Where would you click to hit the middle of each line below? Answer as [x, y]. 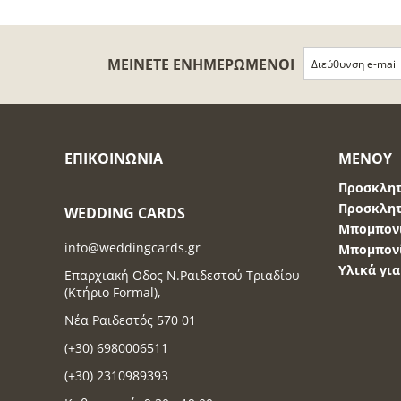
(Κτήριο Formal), [113, 292]
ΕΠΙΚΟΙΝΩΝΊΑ [114, 158]
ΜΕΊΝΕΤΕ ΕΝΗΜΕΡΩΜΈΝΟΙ [200, 64]
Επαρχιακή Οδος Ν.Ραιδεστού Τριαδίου [182, 275]
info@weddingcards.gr [132, 247]
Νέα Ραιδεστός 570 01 [130, 320]
